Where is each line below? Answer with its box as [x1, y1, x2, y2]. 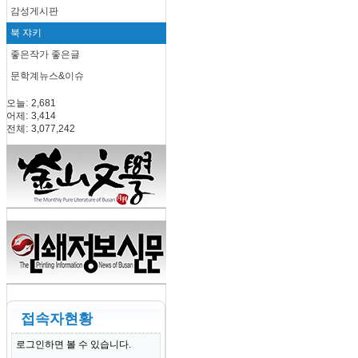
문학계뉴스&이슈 [10, 70, 84, 82]
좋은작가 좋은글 [10, 49, 80, 60]
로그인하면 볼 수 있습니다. [16, 339, 131, 350]
